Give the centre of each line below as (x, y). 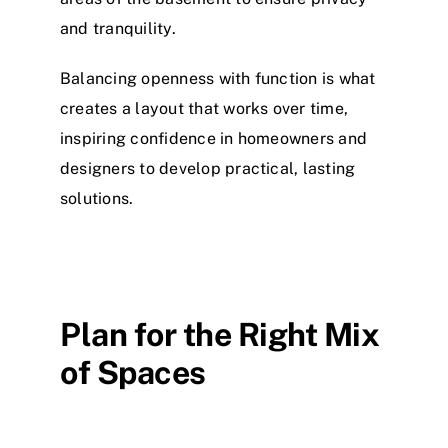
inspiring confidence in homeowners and (214, 139)
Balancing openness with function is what (218, 79)
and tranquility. (118, 29)
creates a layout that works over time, (204, 109)
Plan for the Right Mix (220, 335)
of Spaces (133, 373)
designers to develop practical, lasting (208, 169)
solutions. (97, 199)
